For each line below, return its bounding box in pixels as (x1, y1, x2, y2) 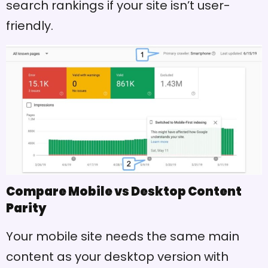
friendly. (6, 17, 53, 35)
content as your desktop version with (6, 248, 229, 266)
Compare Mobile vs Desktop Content (6, 183, 242, 200)
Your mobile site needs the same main (6, 228, 239, 245)
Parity (6, 200, 47, 217)
